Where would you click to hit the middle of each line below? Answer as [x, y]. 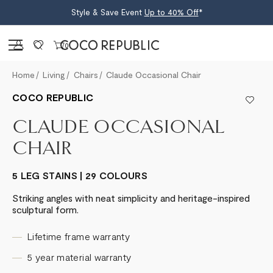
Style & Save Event [108, 12]
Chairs [86, 75]
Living [54, 75]
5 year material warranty [79, 257]
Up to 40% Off [171, 12]
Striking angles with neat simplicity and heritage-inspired [131, 198]
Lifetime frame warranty [78, 236]
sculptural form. [45, 209]
